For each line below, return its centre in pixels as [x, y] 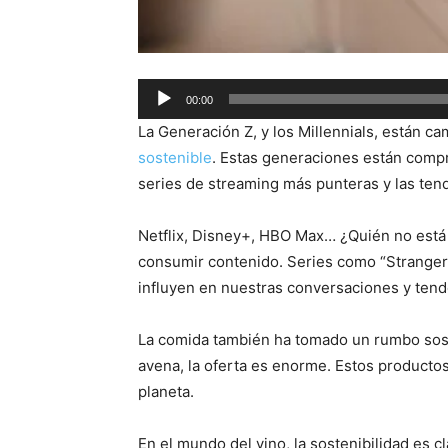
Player [159, 116]
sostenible [175, 157]
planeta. [166, 391]
